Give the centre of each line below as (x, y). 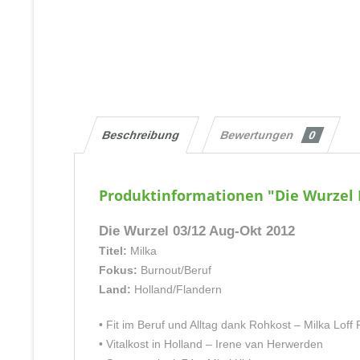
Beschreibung (141, 135)
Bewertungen (259, 135)
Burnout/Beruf (174, 270)
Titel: (113, 251)
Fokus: (118, 270)
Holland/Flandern (176, 289)
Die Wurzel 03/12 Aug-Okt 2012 (197, 231)
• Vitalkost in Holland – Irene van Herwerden (211, 344)
